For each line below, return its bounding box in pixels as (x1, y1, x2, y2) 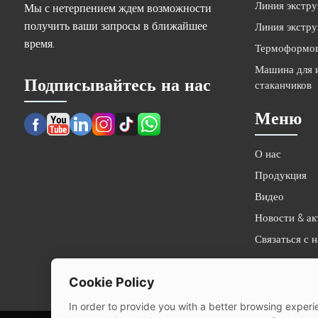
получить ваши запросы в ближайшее (23, 19, 207, 33)
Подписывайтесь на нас (23, 74, 211, 96)
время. (23, 37, 55, 51)
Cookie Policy (69, 275, 155, 290)
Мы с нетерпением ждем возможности (23, 1, 212, 16)
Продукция (254, 168, 307, 182)
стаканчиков (254, 78, 312, 92)
